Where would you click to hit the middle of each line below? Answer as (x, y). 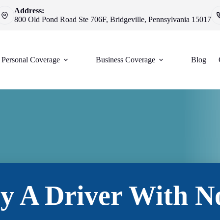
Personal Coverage (31, 60)
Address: (29, 11)
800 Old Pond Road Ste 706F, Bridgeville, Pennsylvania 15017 (112, 19)
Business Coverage (126, 60)
